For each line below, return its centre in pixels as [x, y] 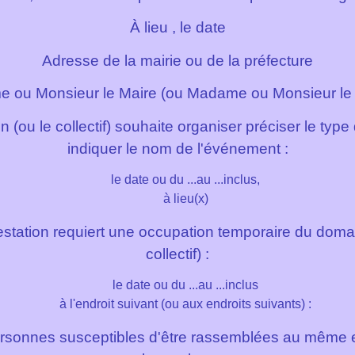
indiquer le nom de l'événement [174, 148]
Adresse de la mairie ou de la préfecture [177, 60]
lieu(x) [191, 199]
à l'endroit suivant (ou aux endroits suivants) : [185, 304]
